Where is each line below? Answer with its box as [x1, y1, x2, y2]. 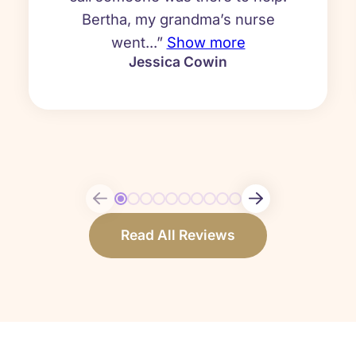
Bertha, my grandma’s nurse [81, 10, 275, 29]
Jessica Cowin [129, 53, 227, 71]
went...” [110, 33, 167, 52]
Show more [166, 33, 246, 52]
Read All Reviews [121, 226, 235, 244]
